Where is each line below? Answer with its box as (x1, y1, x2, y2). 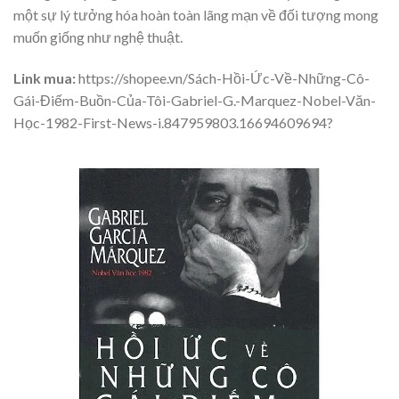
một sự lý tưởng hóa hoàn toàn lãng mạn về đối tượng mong (13, 6, 379, 24)
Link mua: (13, 69, 76, 87)
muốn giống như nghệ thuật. (13, 28, 183, 46)
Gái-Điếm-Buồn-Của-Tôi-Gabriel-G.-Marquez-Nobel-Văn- (13, 92, 376, 110)
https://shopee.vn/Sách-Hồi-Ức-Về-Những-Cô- (76, 69, 370, 87)
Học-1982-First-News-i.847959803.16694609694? (13, 114, 333, 132)
